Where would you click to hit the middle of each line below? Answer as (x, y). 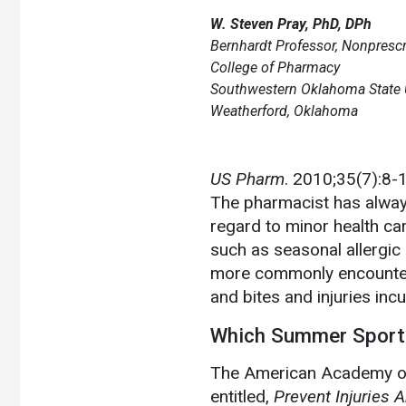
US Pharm (247, 179)
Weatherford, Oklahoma (284, 111)
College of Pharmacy (275, 67)
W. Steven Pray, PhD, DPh (291, 24)
